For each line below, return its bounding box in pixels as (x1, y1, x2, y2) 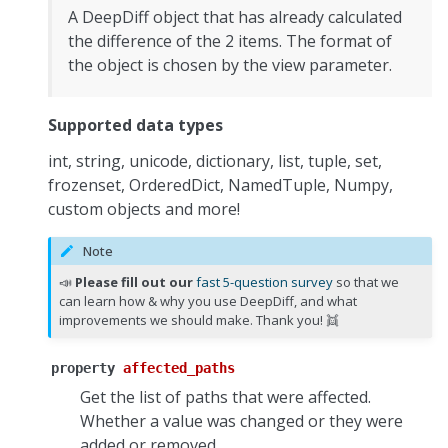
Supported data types (48, 113, 223, 136)
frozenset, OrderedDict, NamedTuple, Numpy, (48, 173, 393, 196)
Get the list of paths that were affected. (80, 386, 371, 409)
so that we (333, 273, 400, 292)
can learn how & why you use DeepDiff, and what (59, 292, 358, 311)
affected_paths (123, 360, 235, 377)
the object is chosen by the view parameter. (68, 53, 392, 76)
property (51, 360, 115, 377)
